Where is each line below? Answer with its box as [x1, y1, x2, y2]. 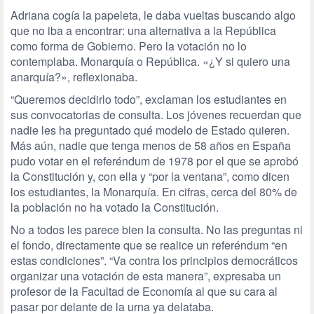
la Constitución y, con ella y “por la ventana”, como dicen [11, 168, 289, 184]
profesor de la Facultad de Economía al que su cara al [11, 283, 278, 299]
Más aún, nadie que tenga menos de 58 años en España [11, 137, 291, 153]
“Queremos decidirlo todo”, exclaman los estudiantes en [11, 91, 287, 107]
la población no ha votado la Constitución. [11, 199, 219, 215]
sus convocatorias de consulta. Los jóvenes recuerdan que [11, 107, 301, 123]
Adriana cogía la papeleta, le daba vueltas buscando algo [11, 7, 296, 23]
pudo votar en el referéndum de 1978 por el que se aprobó [11, 153, 299, 169]
